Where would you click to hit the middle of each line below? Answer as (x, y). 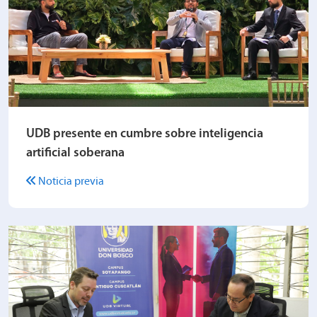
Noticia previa (70, 181)
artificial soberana (75, 153)
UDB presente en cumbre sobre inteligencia (145, 134)
